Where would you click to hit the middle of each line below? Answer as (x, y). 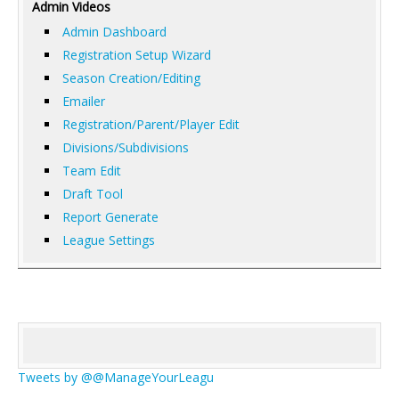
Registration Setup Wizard (137, 55)
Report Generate (110, 217)
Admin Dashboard (114, 32)
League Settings (109, 240)
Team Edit (92, 171)
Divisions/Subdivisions (126, 147)
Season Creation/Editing (131, 78)
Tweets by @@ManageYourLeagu (116, 377)
